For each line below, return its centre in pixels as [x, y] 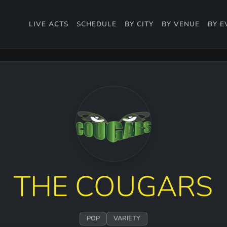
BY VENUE [181, 24]
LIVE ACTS [49, 24]
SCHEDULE [97, 24]
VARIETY [127, 219]
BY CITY [139, 24]
